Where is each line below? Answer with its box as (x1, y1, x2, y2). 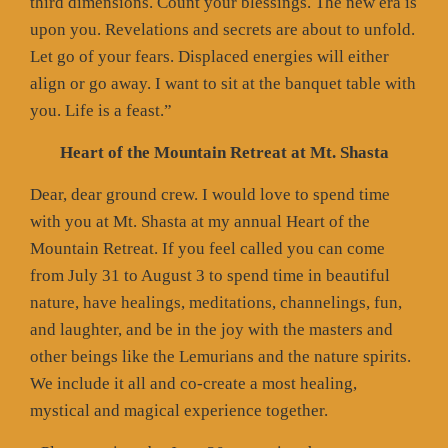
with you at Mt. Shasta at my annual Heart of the (30, 211, 370, 231)
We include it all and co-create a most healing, (30, 373, 357, 393)
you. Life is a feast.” (30, 100, 172, 120)
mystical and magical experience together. (30, 400, 328, 420)
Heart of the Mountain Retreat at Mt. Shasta (59, 142, 389, 162)
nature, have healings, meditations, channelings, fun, (30, 292, 402, 312)
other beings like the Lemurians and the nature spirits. (30, 346, 411, 366)
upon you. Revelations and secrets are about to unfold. (30, 19, 415, 39)
